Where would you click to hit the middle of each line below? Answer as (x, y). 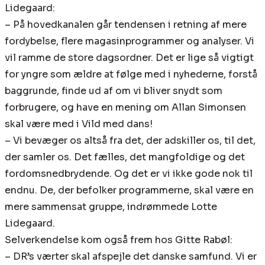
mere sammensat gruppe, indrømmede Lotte (111, 207)
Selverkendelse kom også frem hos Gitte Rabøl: (119, 240)
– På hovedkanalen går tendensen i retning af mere (126, 25)
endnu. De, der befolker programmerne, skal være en (129, 190)
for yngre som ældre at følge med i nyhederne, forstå (131, 75)
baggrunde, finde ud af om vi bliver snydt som (114, 91)
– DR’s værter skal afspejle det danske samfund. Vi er (131, 257)
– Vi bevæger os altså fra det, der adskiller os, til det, (130, 141)
